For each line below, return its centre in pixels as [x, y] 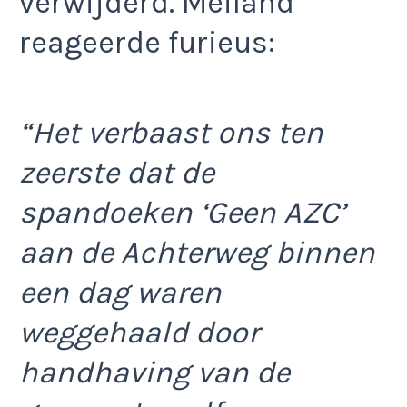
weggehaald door [139, 332]
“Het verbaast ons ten [171, 132]
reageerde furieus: [147, 43]
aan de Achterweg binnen [197, 252]
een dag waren [120, 292]
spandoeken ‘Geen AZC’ [182, 212]
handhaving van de [154, 372]
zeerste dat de [117, 172]
